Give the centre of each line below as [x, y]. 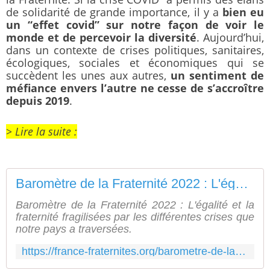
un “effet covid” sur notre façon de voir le [135, 25]
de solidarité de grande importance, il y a [114, 12]
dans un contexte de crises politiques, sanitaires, [135, 50]
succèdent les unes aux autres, [88, 75]
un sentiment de [217, 75]
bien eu [243, 12]
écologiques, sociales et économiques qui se [135, 63]
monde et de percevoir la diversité [101, 37]
